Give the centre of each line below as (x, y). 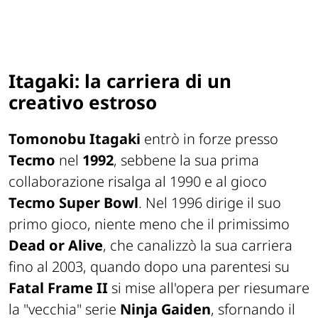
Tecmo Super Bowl (73, 202)
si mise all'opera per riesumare (209, 287)
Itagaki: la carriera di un (120, 81)
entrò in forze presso (209, 138)
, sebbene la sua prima (186, 160)
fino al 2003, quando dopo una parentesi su (149, 266)
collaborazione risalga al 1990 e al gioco (138, 181)
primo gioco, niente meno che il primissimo (149, 224)
